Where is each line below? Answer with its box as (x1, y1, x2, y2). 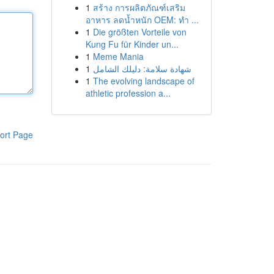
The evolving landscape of (92, 75, 194, 87)
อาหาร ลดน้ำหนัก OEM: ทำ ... (85, 13, 199, 26)
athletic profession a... (85, 87, 171, 99)
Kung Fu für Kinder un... (85, 38, 179, 50)
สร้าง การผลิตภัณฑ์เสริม (92, 1, 185, 13)
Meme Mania (92, 50, 144, 62)
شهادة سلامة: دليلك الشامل (92, 62, 191, 75)
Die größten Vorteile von (92, 26, 187, 38)
